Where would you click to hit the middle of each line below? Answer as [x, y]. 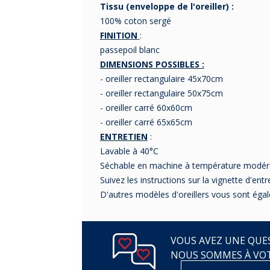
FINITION [118, 36]
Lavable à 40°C [129, 151]
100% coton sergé [135, 21]
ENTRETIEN [124, 137]
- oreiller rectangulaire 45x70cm [161, 79]
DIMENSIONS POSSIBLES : [152, 64]
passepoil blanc [130, 50]
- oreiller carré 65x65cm [146, 122]
